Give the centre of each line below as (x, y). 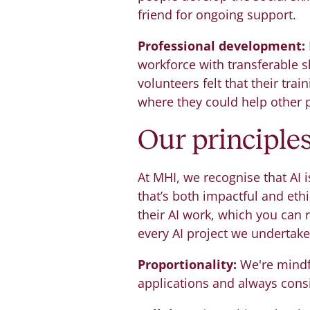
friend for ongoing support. (217, 15)
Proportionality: (187, 265)
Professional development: (221, 46)
